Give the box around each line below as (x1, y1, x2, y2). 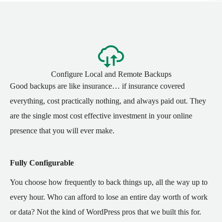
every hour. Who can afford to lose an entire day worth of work (10, 193, 208, 202)
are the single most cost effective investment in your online (10, 111, 192, 120)
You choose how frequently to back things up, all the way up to (10, 178, 208, 187)
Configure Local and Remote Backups (51, 70, 171, 79)
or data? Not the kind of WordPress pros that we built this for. (10, 208, 201, 217)
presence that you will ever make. (10, 126, 114, 135)
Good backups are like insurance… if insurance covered (10, 82, 185, 91)
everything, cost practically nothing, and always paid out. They (10, 97, 206, 106)
